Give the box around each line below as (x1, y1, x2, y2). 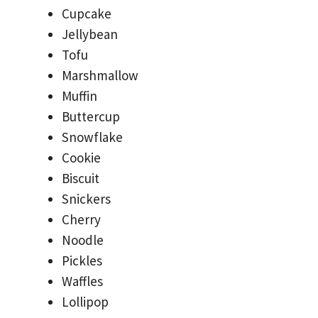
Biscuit (62, 169, 99, 187)
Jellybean (62, 25, 118, 43)
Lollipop (62, 292, 109, 310)
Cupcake (62, 4, 111, 22)
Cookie (62, 148, 101, 166)
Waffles (62, 272, 103, 290)
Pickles (62, 251, 102, 269)
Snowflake (62, 128, 123, 146)
